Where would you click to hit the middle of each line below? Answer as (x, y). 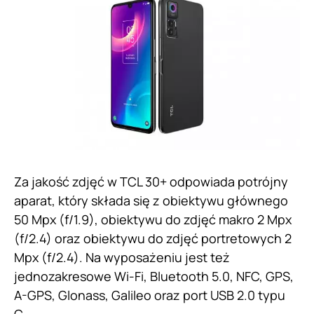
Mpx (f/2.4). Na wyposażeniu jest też (122, 258)
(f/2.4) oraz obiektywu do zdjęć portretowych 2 (153, 239)
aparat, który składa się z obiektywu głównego (151, 201)
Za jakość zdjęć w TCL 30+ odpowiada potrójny (151, 182)
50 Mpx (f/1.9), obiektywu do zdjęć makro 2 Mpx (153, 220)
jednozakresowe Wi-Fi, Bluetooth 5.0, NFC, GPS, (154, 277)
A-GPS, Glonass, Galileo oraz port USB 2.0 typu (150, 295)
